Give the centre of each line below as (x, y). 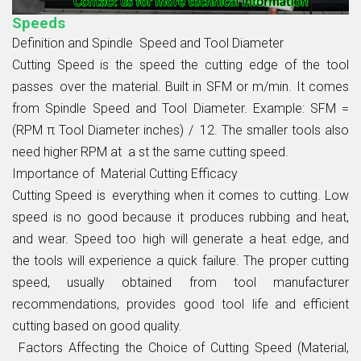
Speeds (39, 23)
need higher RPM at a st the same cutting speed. (150, 151)
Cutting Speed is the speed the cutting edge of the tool (180, 64)
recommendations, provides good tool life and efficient (180, 304)
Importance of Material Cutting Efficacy (125, 173)
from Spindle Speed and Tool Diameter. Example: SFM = (180, 108)
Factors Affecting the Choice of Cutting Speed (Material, (180, 347)
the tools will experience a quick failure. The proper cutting (180, 260)
